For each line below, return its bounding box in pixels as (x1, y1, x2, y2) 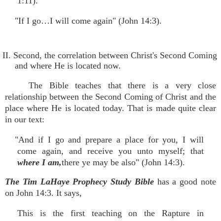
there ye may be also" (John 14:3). (62, 157, 185, 167)
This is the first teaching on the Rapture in (17, 208, 204, 218)
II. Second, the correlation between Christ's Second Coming (2, 50, 217, 60)
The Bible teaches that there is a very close (29, 80, 216, 90)
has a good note (157, 177, 217, 186)
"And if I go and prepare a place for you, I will (15, 135, 204, 145)
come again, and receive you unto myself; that (17, 146, 204, 156)
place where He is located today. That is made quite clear (5, 103, 216, 113)
